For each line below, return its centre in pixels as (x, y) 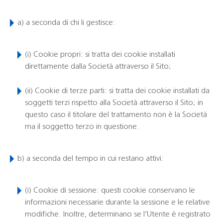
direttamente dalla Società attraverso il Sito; (98, 67)
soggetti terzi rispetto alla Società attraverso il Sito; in (114, 103)
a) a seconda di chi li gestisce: (66, 23)
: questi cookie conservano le (146, 191)
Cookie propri (57, 55)
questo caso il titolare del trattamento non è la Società (116, 115)
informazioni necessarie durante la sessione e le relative (117, 203)
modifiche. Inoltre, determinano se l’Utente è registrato (118, 215)
